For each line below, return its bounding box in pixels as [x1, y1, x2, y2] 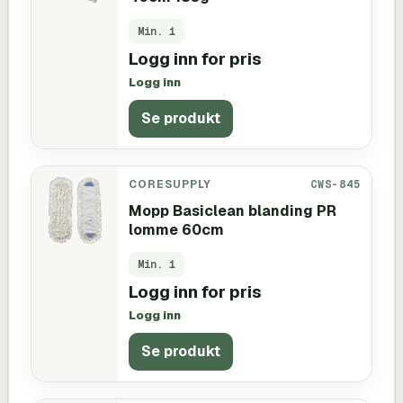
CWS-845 [310, 176, 361, 191]
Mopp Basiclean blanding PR [129, 201, 336, 220]
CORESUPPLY [129, 176, 211, 191]
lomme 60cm [129, 219, 224, 239]
